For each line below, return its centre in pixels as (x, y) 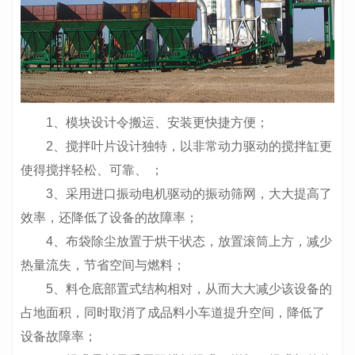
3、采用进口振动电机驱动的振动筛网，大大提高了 (189, 194)
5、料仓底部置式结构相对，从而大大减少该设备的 (189, 289)
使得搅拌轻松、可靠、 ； (92, 170)
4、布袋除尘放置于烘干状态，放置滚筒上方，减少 (189, 241)
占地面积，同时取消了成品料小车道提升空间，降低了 (173, 313)
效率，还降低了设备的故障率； (109, 218)
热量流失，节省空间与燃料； (103, 265)
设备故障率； (59, 336)
